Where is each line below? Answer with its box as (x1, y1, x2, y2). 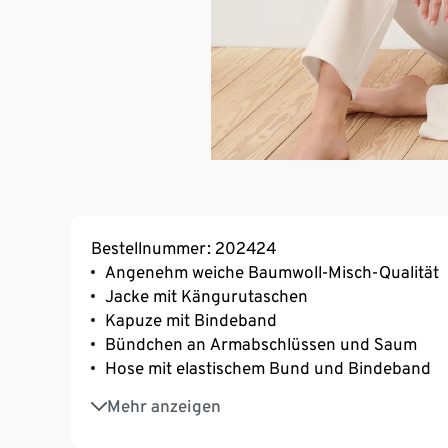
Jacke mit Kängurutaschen (105, 285, 308, 306)
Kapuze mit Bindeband (105, 309, 277, 330)
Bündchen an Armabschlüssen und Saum (105, 333, 417, 354)
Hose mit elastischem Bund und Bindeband (105, 357, 431, 378)
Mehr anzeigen (107, 395, 221, 416)
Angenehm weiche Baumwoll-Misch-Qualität (105, 261, 439, 282)
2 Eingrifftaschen (105, 385, 237, 406)
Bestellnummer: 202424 (91, 237, 276, 258)
